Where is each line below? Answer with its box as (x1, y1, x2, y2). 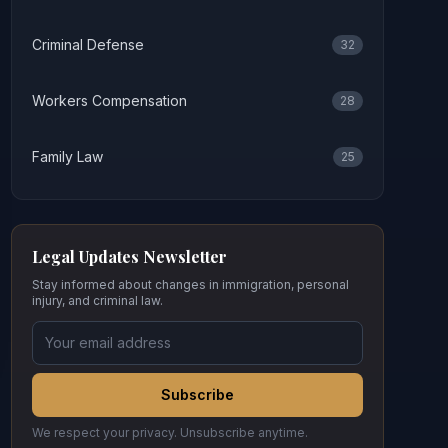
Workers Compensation (31, 92, 187, 109)
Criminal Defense (31, 36, 144, 53)
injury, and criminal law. (31, 293, 163, 308)
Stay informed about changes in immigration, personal (31, 277, 349, 292)
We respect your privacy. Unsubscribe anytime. (31, 425, 308, 440)
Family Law (31, 148, 103, 165)
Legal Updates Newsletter (31, 246, 227, 267)
